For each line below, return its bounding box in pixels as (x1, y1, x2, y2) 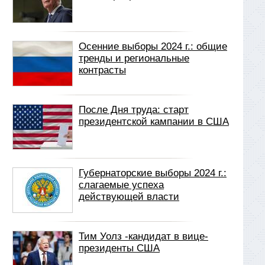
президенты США (79, 243, 160, 254)
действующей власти (79, 191, 179, 202)
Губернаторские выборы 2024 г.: (79, 167, 227, 179)
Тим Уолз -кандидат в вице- (79, 231, 208, 242)
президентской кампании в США (79, 116, 229, 127)
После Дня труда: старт (79, 104, 189, 115)
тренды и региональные (79, 53, 189, 64)
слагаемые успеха (79, 179, 164, 190)
